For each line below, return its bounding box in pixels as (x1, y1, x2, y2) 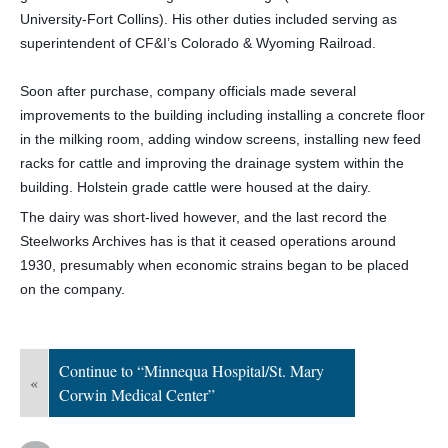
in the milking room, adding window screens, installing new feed (20, 131, 421, 147)
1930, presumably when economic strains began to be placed (20, 257, 409, 273)
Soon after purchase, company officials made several (20, 83, 356, 99)
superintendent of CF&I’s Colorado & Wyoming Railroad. (20, 35, 376, 51)
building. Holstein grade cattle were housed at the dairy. (20, 179, 371, 195)
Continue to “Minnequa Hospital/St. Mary (59, 360, 324, 381)
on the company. (20, 281, 125, 297)
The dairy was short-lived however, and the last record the (20, 209, 387, 225)
